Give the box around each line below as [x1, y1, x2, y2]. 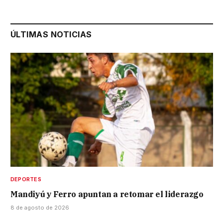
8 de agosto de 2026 [10, 204, 69, 211]
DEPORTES [10, 175, 41, 183]
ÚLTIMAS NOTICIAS [10, 29, 92, 39]
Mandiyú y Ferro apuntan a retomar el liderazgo [10, 189, 204, 199]
